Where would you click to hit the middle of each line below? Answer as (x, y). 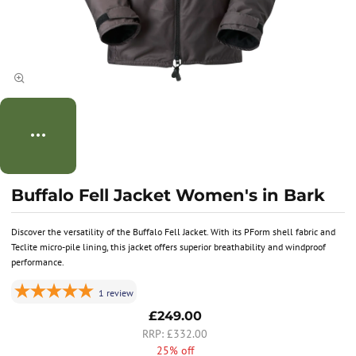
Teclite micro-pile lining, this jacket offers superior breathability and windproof (168, 246)
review (120, 293)
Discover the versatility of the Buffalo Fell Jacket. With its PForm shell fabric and (173, 231)
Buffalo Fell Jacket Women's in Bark (168, 195)
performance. (38, 261)
